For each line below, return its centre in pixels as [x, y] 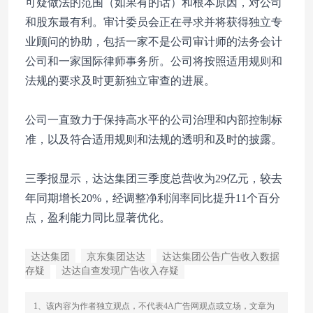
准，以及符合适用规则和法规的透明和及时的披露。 [154, 139]
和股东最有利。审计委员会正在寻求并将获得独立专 [154, 22]
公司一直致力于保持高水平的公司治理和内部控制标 [154, 119]
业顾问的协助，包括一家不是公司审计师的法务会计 [154, 41]
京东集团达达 [116, 256]
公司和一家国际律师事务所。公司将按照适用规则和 [154, 61]
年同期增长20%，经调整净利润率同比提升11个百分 [153, 198]
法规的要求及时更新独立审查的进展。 [120, 80]
